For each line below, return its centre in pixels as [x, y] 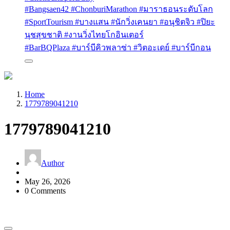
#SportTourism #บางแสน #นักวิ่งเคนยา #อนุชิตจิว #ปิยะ [120, 22]
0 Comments [45, 191]
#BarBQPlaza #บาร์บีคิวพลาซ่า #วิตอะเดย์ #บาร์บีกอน [118, 48]
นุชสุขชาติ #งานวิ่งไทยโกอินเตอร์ [84, 35]
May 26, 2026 [47, 182]
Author [53, 163]
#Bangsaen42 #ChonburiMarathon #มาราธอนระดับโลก [119, 9]
